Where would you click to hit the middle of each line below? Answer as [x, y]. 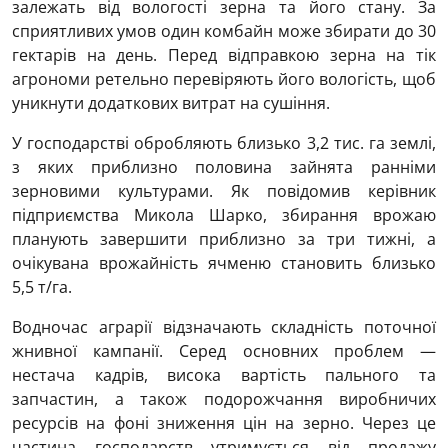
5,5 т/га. [42, 287]
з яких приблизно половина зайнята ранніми [224, 167]
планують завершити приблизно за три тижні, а [224, 239]
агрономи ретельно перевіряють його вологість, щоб [224, 79]
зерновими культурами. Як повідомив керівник [224, 191]
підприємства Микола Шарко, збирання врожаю [224, 215]
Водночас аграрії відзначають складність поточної [224, 327]
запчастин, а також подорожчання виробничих [224, 399]
